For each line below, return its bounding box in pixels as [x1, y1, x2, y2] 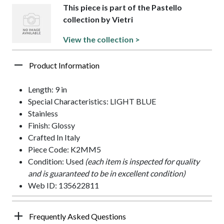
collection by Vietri [63, 14, 133, 24]
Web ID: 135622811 [28, 180, 99, 190]
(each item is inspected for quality [85, 156, 199, 166]
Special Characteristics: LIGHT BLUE [28, 96, 156, 106]
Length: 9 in [28, 84, 67, 94]
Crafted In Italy [28, 132, 80, 142]
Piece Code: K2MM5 [28, 144, 101, 154]
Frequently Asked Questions [29, 211, 126, 221]
